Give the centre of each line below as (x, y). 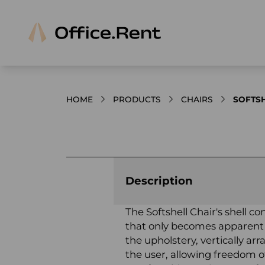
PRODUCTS (137, 99)
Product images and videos (132, 135)
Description (159, 180)
